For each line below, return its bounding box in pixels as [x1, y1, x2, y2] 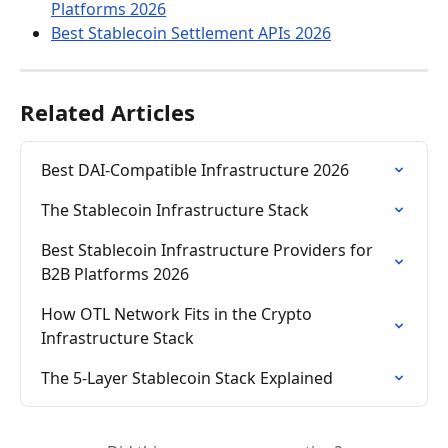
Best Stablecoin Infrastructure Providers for [41, 239, 377, 262]
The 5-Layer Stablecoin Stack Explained [41, 367, 333, 390]
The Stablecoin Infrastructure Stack [41, 199, 309, 222]
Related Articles [20, 97, 195, 128]
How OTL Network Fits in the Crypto [41, 303, 316, 326]
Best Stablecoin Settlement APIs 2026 [51, 21, 331, 44]
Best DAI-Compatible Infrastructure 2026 [41, 159, 349, 182]
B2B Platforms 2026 [41, 263, 189, 286]
